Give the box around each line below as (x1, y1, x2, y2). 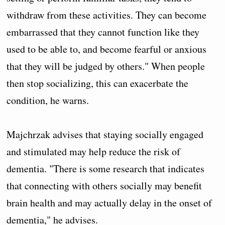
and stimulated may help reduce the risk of (7, 145, 181, 159)
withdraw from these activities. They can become (7, 8, 207, 22)
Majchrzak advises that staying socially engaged (7, 128, 204, 142)
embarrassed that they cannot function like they (7, 25, 200, 39)
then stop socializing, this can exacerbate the (7, 76, 189, 90)
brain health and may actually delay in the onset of (7, 196, 212, 210)
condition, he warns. (7, 93, 89, 107)
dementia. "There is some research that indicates (7, 162, 205, 176)
